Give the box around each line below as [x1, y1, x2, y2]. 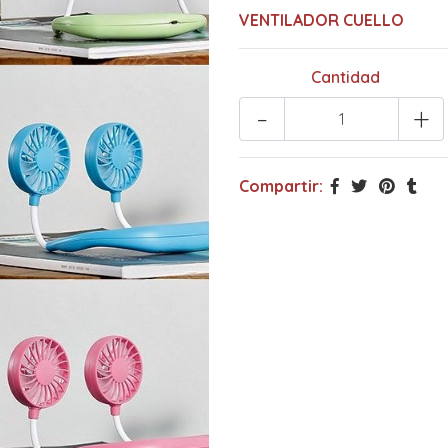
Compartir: [239, 175, 323, 196]
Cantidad [311, 66, 381, 87]
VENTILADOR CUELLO [239, 9, 404, 30]
